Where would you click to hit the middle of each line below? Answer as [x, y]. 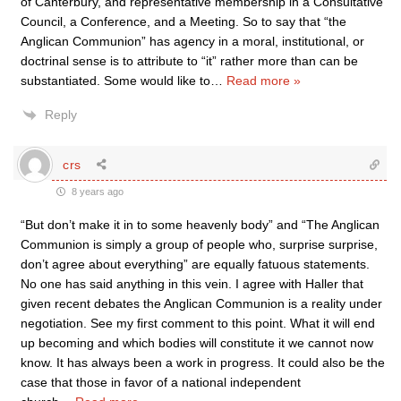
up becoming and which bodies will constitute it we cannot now [197, 343]
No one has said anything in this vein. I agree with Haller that [192, 284]
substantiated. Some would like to [115, 81]
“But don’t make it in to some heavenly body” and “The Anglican [200, 225]
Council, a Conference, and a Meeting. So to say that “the [183, 21]
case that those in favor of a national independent [161, 382]
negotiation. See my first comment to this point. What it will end [198, 323]
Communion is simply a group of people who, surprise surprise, [199, 244]
